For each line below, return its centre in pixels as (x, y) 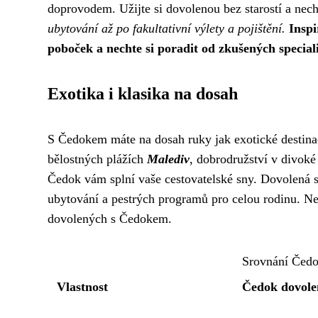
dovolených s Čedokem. (110, 219)
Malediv (168, 159)
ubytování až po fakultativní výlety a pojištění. (166, 28)
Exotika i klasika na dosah (143, 94)
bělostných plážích (97, 159)
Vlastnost (83, 287)
